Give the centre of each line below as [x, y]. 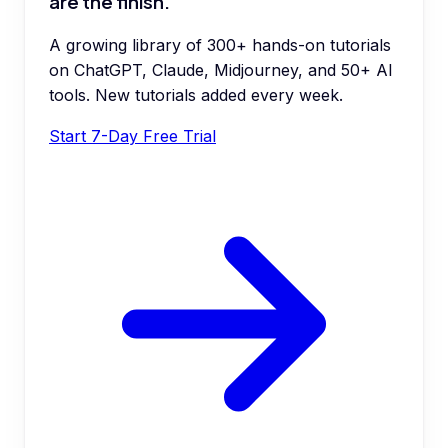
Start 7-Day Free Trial [132, 135]
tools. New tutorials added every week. [196, 94]
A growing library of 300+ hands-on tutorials [220, 44]
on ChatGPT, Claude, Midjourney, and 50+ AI [221, 69]
